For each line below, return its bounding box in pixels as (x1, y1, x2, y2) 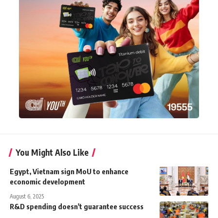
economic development (10, 177, 85, 186)
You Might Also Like (16, 147, 89, 158)
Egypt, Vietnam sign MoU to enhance (10, 167, 128, 176)
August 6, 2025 (10, 193, 44, 200)
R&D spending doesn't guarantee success (10, 202, 144, 211)
